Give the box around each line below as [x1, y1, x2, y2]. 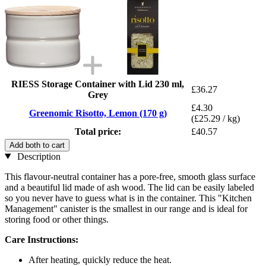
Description [14, 151, 61, 161]
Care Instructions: [5, 234, 78, 245]
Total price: [74, 126, 121, 137]
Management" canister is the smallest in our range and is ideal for [5, 203, 248, 214]
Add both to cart [9, 140, 65, 150]
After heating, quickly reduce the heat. [28, 254, 172, 265]
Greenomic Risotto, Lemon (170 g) [28, 107, 167, 118]
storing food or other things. [5, 214, 109, 224]
